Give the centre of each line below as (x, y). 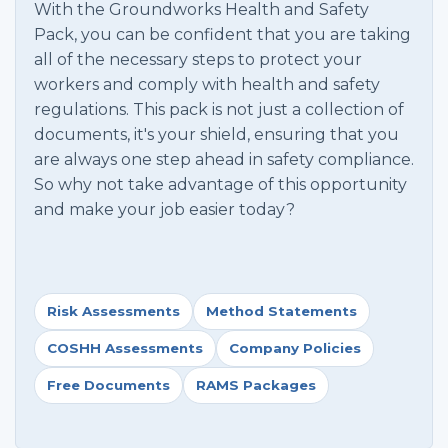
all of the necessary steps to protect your (198, 60)
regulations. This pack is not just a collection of (219, 110)
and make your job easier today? (164, 210)
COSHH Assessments (125, 348)
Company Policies (295, 348)
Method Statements (281, 311)
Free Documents (108, 385)
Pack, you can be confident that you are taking (222, 35)
